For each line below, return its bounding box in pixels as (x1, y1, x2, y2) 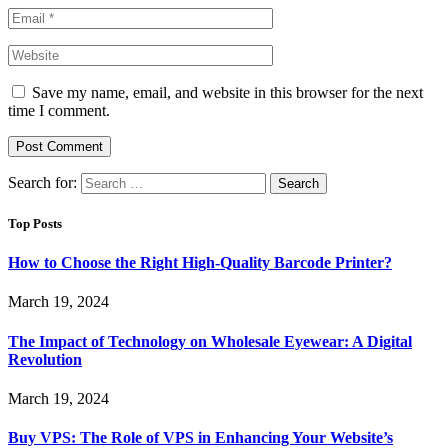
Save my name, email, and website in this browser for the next (32, 83, 423, 101)
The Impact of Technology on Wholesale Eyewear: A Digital (8, 332, 412, 350)
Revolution (8, 350, 82, 368)
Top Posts (8, 215, 62, 231)
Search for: (8, 173, 77, 191)
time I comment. (8, 101, 110, 119)
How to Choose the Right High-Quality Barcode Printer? (8, 254, 392, 272)
